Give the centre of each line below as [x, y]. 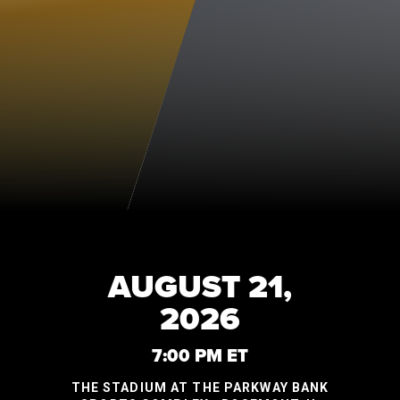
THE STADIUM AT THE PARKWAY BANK [200, 387]
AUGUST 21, [200, 286]
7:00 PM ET [200, 355]
